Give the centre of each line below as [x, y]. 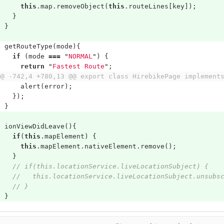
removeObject [80, 6]
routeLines [148, 6]
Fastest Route [78, 66]
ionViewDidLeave [34, 126]
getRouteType [28, 46]
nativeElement [110, 146]
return [32, 66]
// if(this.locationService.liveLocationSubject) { [110, 166]
